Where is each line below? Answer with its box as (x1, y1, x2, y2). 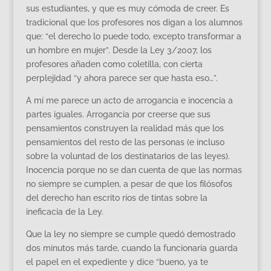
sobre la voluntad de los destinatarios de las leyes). (25, 151, 230, 161)
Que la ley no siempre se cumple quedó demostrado (25, 229, 235, 239)
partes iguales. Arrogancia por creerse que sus (25, 109, 211, 119)
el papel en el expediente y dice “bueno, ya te (25, 256, 208, 267)
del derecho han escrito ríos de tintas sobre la (25, 192, 207, 203)
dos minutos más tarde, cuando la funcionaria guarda (25, 243, 238, 253)
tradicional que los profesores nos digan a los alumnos (25, 17, 243, 27)
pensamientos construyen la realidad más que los (25, 123, 224, 133)
